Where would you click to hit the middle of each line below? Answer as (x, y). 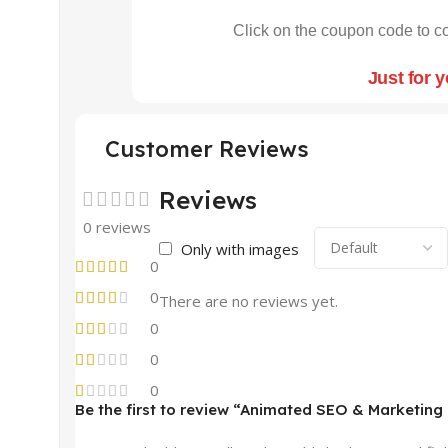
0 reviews (117, 226)
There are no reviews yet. (248, 300)
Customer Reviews (207, 148)
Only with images (240, 248)
